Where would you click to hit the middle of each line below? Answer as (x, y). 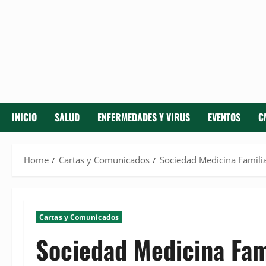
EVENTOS (224, 117)
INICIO (24, 117)
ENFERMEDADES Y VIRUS (144, 117)
